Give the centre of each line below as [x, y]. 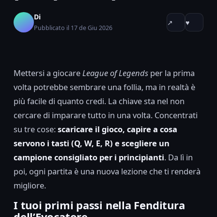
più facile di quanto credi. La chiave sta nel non [99, 101]
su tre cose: [36, 129]
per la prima [171, 73]
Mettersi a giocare [48, 73]
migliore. [30, 185]
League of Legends [115, 73]
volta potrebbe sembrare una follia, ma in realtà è [104, 87]
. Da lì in [178, 157]
